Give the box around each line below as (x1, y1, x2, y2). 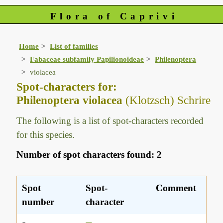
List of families (50, 42, 99, 51)
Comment (156, 183, 197, 194)
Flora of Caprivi (50, 11, 178, 21)
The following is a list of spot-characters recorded (16, 115, 204, 126)
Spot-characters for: (16, 80, 117, 94)
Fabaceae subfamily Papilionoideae (30, 55, 144, 64)
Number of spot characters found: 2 (16, 149, 162, 160)
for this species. (16, 129, 75, 140)
